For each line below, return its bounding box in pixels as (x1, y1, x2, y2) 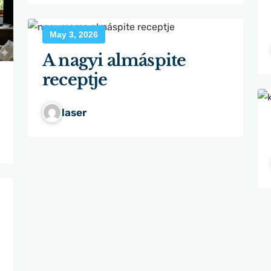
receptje (42, 69, 108, 90)
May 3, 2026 (50, 29, 98, 39)
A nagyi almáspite (42, 50, 186, 70)
